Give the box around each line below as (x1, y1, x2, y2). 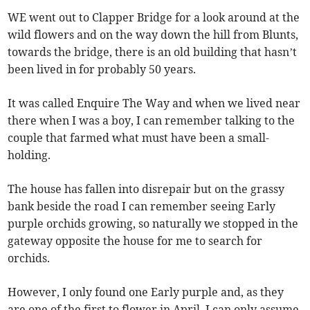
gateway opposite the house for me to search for (8, 234, 263, 248)
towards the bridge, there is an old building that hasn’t (8, 45, 298, 59)
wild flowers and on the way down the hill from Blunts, (8, 28, 299, 42)
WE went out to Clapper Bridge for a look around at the (8, 10, 300, 24)
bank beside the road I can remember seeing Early (8, 199, 276, 213)
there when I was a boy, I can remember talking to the (8, 113, 295, 127)
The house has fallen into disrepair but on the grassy (8, 182, 285, 196)
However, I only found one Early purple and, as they (8, 285, 284, 299)
